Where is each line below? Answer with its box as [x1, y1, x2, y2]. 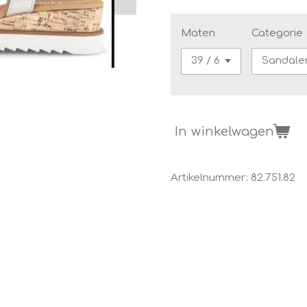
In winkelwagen [175, 124, 274, 139]
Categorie [251, 27, 304, 39]
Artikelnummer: [171, 171, 248, 184]
